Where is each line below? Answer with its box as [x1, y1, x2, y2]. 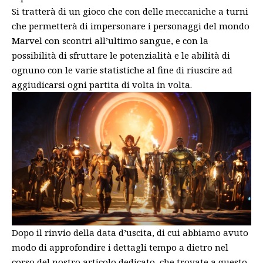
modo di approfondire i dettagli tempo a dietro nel [12, 241, 228, 253]
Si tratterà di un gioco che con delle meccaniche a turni [12, 5, 248, 17]
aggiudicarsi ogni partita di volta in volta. [12, 79, 192, 90]
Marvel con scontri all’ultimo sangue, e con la [12, 35, 208, 46]
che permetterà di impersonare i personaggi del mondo [12, 20, 249, 32]
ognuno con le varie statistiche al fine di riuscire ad [12, 64, 232, 76]
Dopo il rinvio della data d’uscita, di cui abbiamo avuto [12, 226, 248, 238]
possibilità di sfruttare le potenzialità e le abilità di [12, 49, 230, 61]
